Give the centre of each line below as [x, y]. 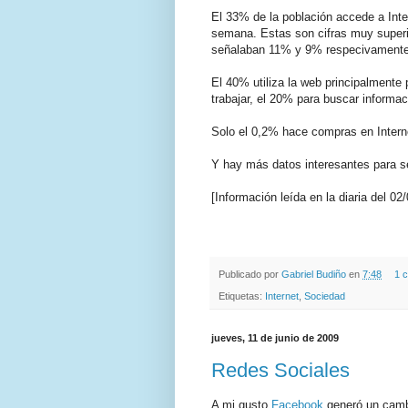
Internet [282, 296]
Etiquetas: [242, 296]
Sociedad [325, 296]
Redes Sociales [280, 370]
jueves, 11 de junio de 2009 [275, 338]
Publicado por [250, 274]
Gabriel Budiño [315, 274]
